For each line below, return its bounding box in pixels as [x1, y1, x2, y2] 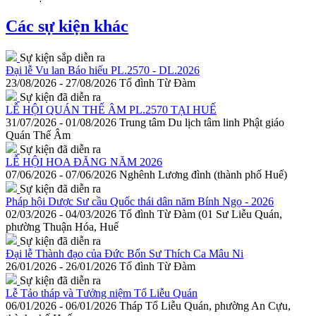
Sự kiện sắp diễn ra [20, 51, 105, 64]
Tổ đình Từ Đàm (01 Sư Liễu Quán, [119, 208, 282, 221]
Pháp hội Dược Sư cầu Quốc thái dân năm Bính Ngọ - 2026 [6, 195, 274, 208]
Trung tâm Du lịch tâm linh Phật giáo [119, 116, 284, 129]
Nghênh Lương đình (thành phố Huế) [119, 169, 287, 181]
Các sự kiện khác [6, 17, 128, 36]
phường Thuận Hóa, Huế [6, 221, 119, 233]
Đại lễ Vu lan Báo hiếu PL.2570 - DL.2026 [6, 64, 200, 77]
